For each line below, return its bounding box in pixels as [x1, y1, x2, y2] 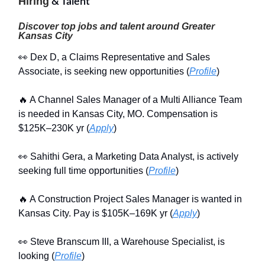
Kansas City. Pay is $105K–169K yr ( [18, 208, 173, 219]
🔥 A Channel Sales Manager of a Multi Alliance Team [18, 95, 242, 105]
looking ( [18, 251, 54, 261]
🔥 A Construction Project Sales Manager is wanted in [18, 194, 242, 205]
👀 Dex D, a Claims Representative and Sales [18, 52, 210, 63]
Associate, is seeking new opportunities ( [18, 66, 189, 77]
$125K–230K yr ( [18, 123, 89, 134]
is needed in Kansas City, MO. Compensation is [18, 109, 218, 119]
